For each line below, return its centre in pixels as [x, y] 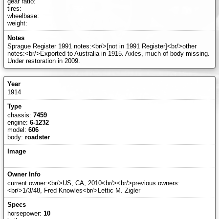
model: [18, 130]
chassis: [20, 115]
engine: [18, 123]
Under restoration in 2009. [44, 61]
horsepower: [25, 213]
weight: [17, 23]
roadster [37, 137]
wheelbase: [23, 16]
